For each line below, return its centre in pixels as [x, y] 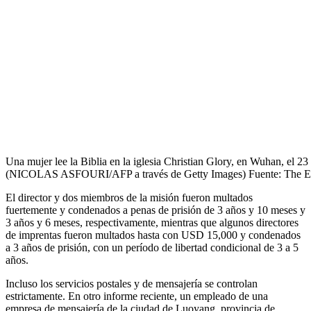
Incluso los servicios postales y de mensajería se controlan [132, 284]
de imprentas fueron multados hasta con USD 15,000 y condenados [153, 235]
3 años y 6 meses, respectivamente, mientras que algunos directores [152, 223]
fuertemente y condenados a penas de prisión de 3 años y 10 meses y [155, 210]
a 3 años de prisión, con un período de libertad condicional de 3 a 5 [152, 248]
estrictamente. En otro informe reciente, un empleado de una [137, 296]
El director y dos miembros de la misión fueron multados [129, 198]
